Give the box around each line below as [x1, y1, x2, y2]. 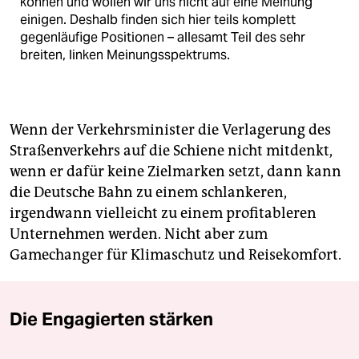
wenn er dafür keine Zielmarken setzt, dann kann [10, 163, 341, 181]
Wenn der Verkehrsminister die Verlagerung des [10, 121, 331, 139]
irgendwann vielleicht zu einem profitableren [10, 204, 317, 223]
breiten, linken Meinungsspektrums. [20, 46, 230, 64]
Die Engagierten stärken [10, 308, 213, 331]
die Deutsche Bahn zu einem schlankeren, [10, 184, 287, 202]
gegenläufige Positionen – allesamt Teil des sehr [20, 29, 305, 46]
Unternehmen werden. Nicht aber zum [10, 225, 268, 244]
